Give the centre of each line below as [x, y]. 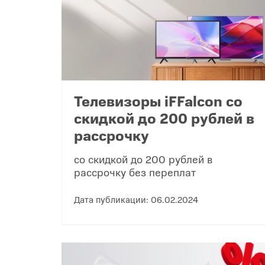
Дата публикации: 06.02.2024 [136, 199]
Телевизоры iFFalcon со [158, 101]
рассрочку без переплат [135, 172]
